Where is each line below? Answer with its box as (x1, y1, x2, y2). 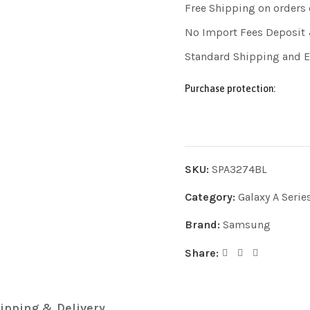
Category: (184, 190, 238, 203)
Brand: (184, 217, 223, 231)
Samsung (222, 217, 271, 231)
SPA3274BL (211, 162, 267, 176)
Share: (184, 246, 219, 259)
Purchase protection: (184, 83, 275, 94)
